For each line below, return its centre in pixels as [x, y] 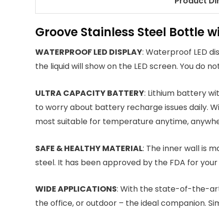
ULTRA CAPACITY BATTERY [90, 93]
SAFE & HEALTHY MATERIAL [89, 148]
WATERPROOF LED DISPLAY [89, 52]
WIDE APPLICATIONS [76, 189]
